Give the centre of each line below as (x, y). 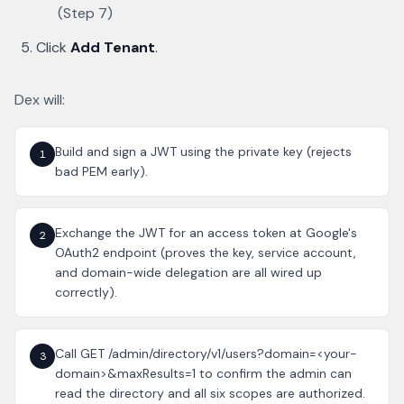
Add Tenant (113, 47)
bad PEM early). (101, 171)
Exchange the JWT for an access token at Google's (206, 233)
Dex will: (40, 100)
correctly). (86, 292)
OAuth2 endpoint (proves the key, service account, (206, 252)
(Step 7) (85, 13)
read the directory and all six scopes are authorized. (210, 393)
